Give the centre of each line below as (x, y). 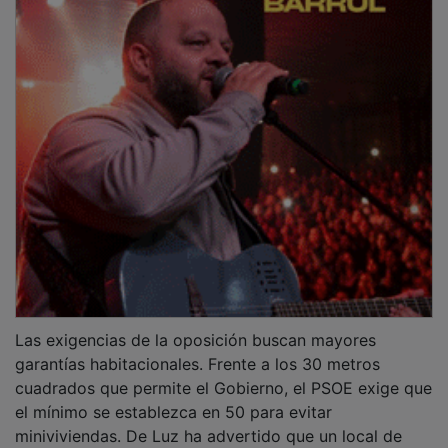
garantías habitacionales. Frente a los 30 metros (197, 349)
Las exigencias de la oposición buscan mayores (195, 325)
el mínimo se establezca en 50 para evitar (173, 397)
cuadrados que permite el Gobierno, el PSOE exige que (223, 373)
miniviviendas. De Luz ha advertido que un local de (208, 421)
